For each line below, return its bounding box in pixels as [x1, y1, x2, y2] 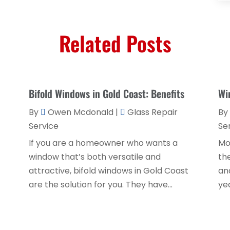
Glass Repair [127, 106, 178, 118]
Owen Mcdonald [47, 106, 113, 118]
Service [28, 120, 59, 132]
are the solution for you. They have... [28, 178, 172, 190]
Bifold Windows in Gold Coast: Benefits [28, 85, 184, 101]
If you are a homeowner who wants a [28, 137, 178, 149]
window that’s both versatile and [28, 150, 161, 163]
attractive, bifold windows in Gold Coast [28, 164, 188, 177]
